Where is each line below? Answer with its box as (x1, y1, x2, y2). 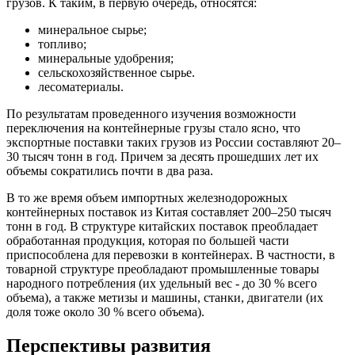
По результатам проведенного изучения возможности (6, 107, 296, 121)
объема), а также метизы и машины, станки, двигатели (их (6, 291, 323, 305)
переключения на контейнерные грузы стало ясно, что (6, 121, 300, 136)
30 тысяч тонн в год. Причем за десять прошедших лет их (6, 150, 319, 164)
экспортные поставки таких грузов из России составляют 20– (6, 136, 341, 150)
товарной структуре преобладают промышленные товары (6, 262, 319, 277)
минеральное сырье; (38, 23, 147, 37)
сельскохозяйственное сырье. (38, 66, 195, 80)
